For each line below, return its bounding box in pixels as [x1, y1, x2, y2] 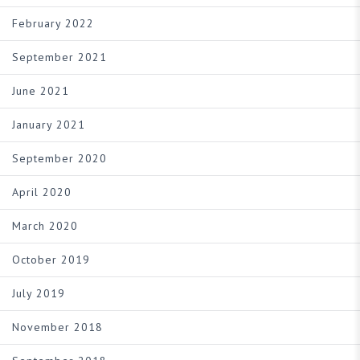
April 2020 [12, 185, 72, 199]
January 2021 [12, 117, 85, 132]
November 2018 [12, 320, 103, 334]
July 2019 [12, 286, 65, 301]
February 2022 [12, 16, 94, 31]
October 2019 [12, 252, 90, 267]
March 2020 [12, 219, 78, 233]
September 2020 [12, 151, 107, 166]
